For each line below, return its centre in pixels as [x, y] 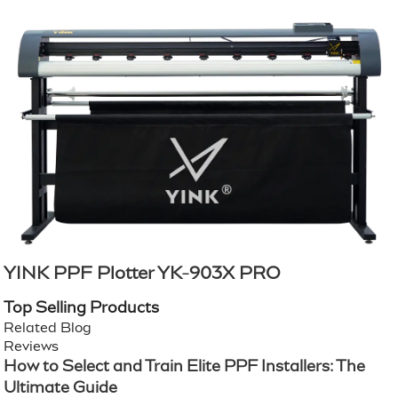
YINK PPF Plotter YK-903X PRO [143, 273]
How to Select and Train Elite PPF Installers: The [185, 366]
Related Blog [48, 328]
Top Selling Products [82, 308]
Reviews [32, 346]
